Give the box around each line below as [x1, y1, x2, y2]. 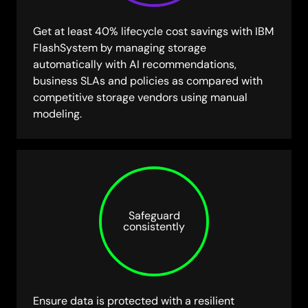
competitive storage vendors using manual [33, 91, 247, 104]
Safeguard [128, 209, 180, 223]
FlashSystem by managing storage [33, 41, 206, 55]
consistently [123, 220, 185, 234]
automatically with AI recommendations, [33, 58, 236, 71]
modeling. [33, 107, 82, 121]
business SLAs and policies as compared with [33, 74, 263, 88]
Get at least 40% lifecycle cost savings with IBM [33, 25, 274, 38]
